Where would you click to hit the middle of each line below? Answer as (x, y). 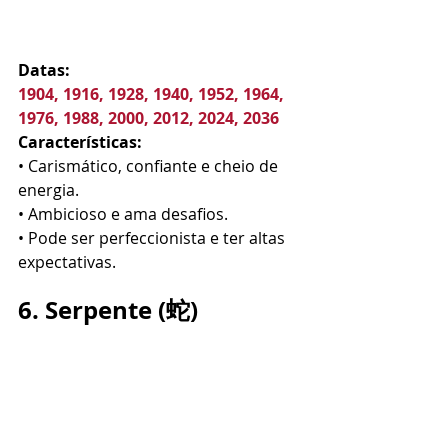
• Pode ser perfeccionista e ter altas (153, 238)
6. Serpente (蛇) (108, 310)
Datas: (44, 70)
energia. (48, 190)
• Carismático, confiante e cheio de (150, 166)
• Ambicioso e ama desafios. (123, 214)
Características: (80, 142)
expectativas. (67, 262)
